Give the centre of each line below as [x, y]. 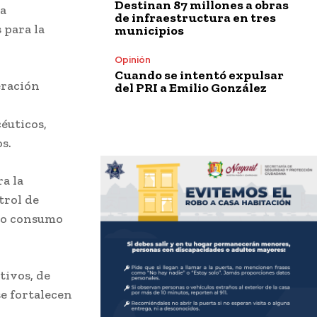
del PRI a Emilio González [191, 87]
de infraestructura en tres [195, 17]
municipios [149, 30]
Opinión [133, 59]
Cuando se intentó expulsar [199, 75]
